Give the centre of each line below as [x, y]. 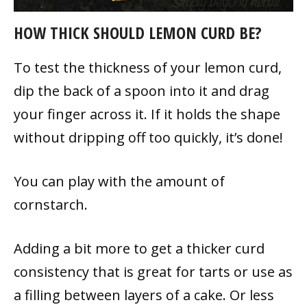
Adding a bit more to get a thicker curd [139, 248]
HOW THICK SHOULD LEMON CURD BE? [138, 32]
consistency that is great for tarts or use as [153, 271]
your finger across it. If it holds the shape [147, 114]
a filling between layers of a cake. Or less [144, 295]
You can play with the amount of [119, 181]
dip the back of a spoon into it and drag [142, 90]
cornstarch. [51, 204]
